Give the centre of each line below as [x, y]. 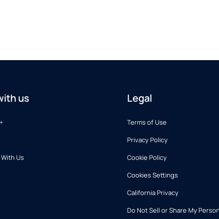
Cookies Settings [153, 175]
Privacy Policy [148, 140]
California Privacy [153, 193]
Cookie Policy [147, 157]
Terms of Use [147, 122]
